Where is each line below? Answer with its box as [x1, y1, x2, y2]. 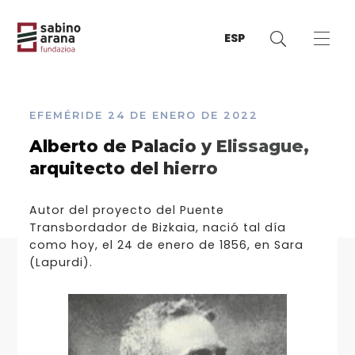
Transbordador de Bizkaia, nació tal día [29, 219, 286, 236]
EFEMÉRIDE [29, 109, 103, 121]
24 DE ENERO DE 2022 [107, 109, 258, 121]
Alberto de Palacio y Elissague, [29, 136, 309, 157]
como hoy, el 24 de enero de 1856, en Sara [29, 237, 303, 254]
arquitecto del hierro [29, 158, 218, 179]
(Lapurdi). [29, 254, 93, 271]
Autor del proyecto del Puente [29, 202, 224, 219]
